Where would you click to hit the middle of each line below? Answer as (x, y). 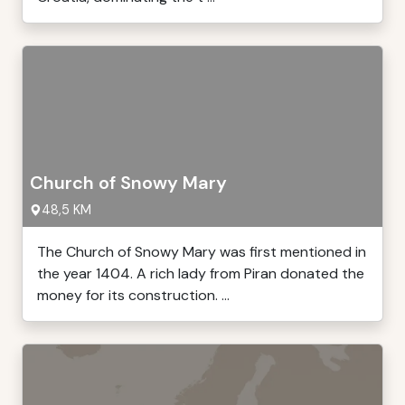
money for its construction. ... (133, 295)
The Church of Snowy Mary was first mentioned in (202, 252)
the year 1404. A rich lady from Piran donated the (201, 273)
